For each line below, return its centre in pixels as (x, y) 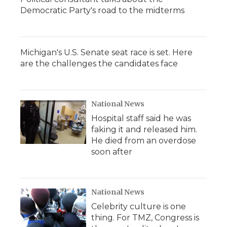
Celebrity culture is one (139, 206)
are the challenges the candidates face (99, 64)
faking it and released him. (144, 129)
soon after (112, 152)
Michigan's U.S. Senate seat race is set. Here (106, 52)
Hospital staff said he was (141, 118)
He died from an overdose (144, 141)
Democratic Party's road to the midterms (102, 10)
